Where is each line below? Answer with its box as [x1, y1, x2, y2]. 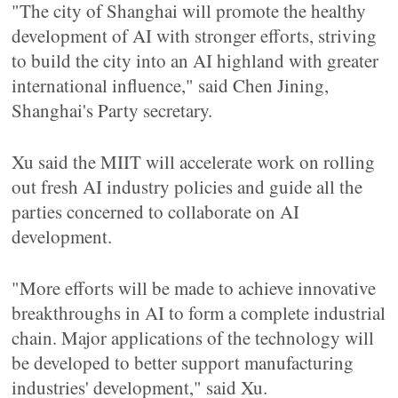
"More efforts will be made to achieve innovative [12, 275, 377, 300]
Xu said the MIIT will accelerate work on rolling [12, 149, 376, 174]
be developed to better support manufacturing [12, 350, 354, 375]
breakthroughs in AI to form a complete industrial [12, 300, 386, 325]
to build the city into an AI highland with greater [12, 48, 379, 73]
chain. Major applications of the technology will [12, 325, 375, 350]
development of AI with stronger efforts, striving [12, 23, 378, 48]
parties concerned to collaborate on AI [12, 199, 300, 224]
